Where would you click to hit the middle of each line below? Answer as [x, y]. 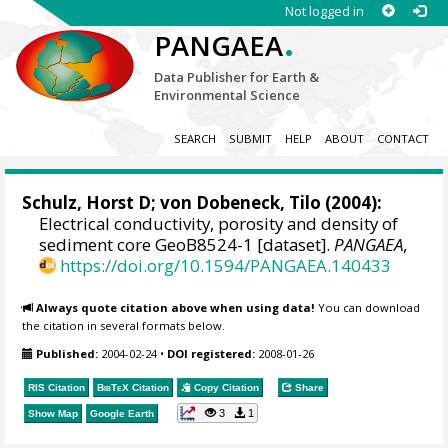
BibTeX [113, 387]
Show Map [53, 413]
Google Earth [122, 413]
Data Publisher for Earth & [237, 77]
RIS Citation [57, 387]
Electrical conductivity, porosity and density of [219, 224]
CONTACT [402, 139]
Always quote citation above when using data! [176, 307]
